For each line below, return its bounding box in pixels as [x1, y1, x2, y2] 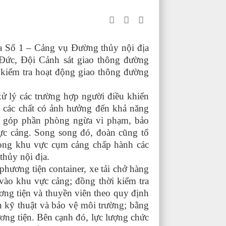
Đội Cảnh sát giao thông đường [17, 54, 149, 65]
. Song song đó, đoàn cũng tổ [28, 127, 149, 138]
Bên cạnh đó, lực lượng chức [37, 211, 149, 222]
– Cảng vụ [26, 42, 71, 53]
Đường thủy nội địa [71, 42, 149, 53]
